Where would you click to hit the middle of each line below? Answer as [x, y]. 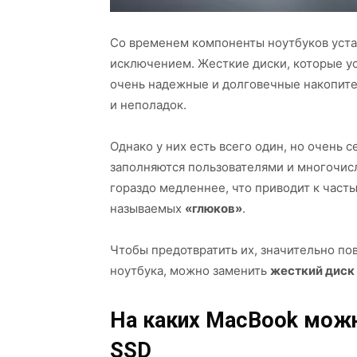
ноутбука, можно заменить [190, 271]
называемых [147, 208]
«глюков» [214, 208]
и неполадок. [148, 105]
